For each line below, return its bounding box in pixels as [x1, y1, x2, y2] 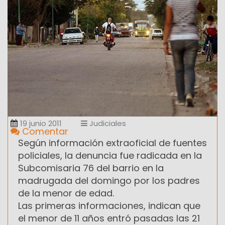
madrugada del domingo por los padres [18, 174, 200, 187]
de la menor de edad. [18, 186, 114, 199]
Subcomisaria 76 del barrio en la [18, 161, 164, 174]
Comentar [20, 125, 68, 138]
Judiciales [87, 118, 126, 129]
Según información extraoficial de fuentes [18, 136, 207, 149]
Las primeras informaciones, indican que [18, 199, 200, 212]
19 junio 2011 [20, 118, 62, 129]
